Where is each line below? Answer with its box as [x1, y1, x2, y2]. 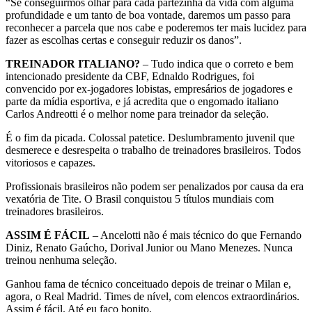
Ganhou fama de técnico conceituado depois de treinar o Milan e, [6, 278, 291, 290]
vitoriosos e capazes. [6, 157, 95, 169]
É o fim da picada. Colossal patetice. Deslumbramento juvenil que [6, 132, 295, 144]
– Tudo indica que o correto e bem [140, 58, 293, 70]
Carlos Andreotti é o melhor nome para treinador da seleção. [6, 108, 269, 120]
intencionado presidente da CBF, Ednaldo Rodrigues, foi [6, 70, 254, 83]
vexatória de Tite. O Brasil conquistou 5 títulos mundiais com [6, 193, 274, 205]
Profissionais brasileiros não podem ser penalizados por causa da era [6, 180, 304, 193]
